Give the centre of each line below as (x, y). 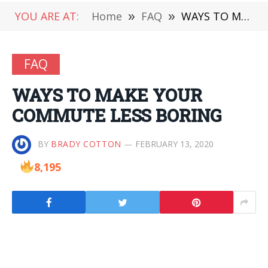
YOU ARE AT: (47, 16)
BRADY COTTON (86, 144)
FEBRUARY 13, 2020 (174, 144)
